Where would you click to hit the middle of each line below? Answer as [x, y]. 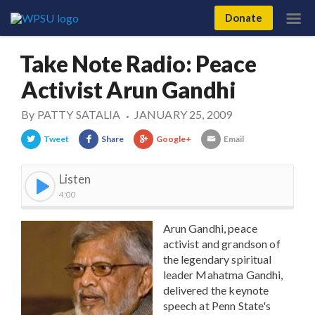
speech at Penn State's [217, 305]
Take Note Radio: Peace [138, 64]
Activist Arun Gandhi [129, 90]
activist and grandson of [221, 243]
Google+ [174, 139]
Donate [244, 18]
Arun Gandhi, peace [210, 228]
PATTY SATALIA [78, 114]
